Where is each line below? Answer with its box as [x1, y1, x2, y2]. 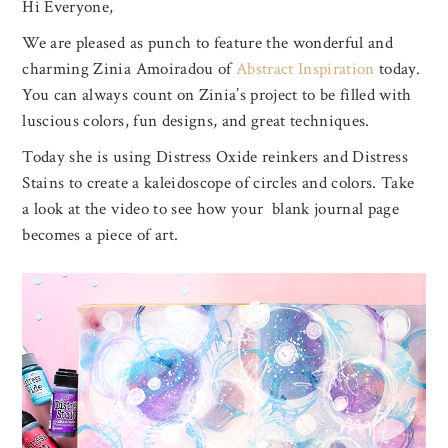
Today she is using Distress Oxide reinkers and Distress [22, 146, 409, 168]
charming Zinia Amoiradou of [22, 58, 236, 80]
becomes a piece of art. [22, 224, 179, 246]
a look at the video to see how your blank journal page [22, 198, 400, 220]
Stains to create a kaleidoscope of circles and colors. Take [22, 172, 415, 194]
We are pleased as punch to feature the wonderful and [22, 32, 394, 54]
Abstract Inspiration [235, 58, 380, 80]
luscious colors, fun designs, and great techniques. [22, 110, 370, 132]
